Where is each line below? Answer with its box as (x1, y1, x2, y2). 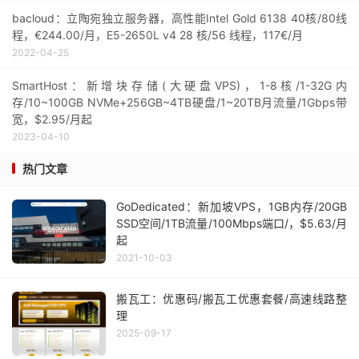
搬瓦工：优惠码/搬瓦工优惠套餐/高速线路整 (116, 291, 347, 305)
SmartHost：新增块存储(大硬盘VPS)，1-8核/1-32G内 (12, 78, 347, 92)
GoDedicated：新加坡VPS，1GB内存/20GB (116, 199, 347, 213)
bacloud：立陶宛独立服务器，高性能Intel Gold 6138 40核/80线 (12, 10, 347, 25)
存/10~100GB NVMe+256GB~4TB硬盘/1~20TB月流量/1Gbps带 (12, 95, 347, 109)
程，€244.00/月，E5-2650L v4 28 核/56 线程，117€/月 (12, 27, 303, 42)
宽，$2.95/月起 (12, 111, 92, 126)
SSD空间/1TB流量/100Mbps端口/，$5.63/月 (116, 216, 347, 230)
